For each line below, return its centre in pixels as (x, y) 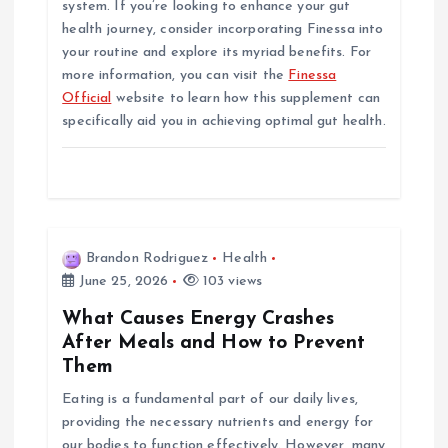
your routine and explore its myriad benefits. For (217, 53)
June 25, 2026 (121, 282)
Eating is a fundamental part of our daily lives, (210, 400)
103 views (230, 282)
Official (87, 99)
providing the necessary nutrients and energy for (217, 423)
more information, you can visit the (175, 76)
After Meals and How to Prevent (214, 343)
